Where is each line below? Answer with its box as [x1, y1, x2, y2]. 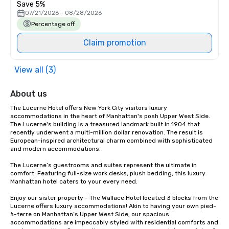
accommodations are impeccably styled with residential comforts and [10, 219, 218, 226]
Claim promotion [83, 38, 146, 48]
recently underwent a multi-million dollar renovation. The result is [10, 129, 203, 136]
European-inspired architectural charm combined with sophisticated [10, 137, 213, 144]
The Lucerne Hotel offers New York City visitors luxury [10, 104, 167, 111]
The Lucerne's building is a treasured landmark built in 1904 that [10, 121, 200, 128]
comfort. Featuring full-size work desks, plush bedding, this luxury [10, 170, 205, 177]
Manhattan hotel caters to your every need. [10, 178, 138, 185]
